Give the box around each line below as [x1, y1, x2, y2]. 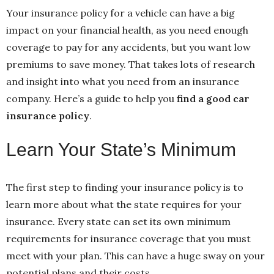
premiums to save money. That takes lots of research [6, 57, 255, 70]
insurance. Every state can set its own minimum [6, 215, 231, 228]
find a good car [177, 92, 250, 105]
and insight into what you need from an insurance [6, 75, 239, 87]
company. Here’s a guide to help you [6, 92, 177, 105]
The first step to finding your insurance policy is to [6, 180, 243, 193]
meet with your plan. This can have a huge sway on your [6, 249, 265, 262]
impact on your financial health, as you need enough [6, 23, 248, 36]
